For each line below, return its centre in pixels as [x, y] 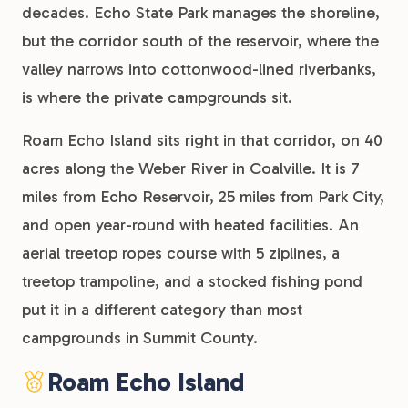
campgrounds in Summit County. [140, 338]
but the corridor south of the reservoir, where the [200, 41]
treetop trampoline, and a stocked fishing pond [192, 281]
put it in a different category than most [162, 310]
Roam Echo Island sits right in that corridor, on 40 [202, 140]
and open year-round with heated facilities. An [190, 225]
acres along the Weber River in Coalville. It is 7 [191, 168]
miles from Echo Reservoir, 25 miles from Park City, [203, 197]
